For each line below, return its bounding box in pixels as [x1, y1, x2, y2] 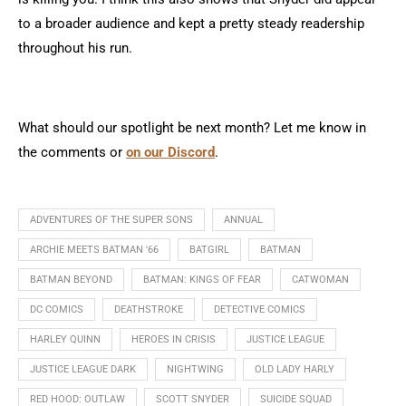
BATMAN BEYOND [30, 273, 112, 285]
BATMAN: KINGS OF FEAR [143, 273, 261, 285]
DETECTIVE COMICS [214, 303, 305, 315]
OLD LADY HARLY [255, 362, 334, 375]
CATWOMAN [292, 273, 349, 285]
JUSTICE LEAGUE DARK [30, 362, 136, 375]
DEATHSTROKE [114, 303, 183, 315]
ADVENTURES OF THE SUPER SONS [30, 213, 193, 226]
